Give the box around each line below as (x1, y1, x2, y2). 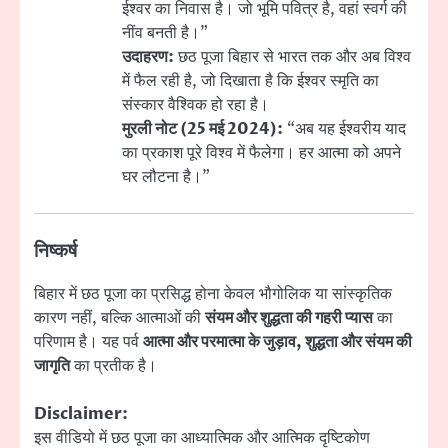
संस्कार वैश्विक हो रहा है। (122, 94, 269, 117)
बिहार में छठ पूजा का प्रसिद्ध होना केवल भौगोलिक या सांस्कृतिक (34, 283, 392, 306)
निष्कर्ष (34, 240, 77, 264)
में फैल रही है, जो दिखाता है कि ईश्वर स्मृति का (122, 70, 379, 93)
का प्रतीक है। (70, 355, 157, 378)
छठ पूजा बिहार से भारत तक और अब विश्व (174, 46, 411, 69)
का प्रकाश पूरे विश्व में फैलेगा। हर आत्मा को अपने (122, 142, 401, 165)
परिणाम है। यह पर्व (34, 331, 143, 354)
